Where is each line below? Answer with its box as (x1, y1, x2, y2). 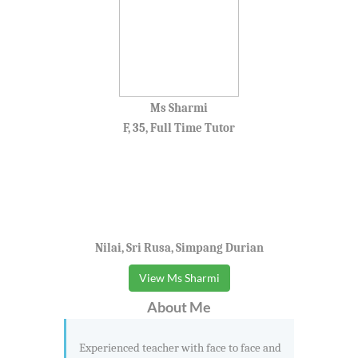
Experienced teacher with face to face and (79, 340, 281, 356)
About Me (147, 298, 211, 316)
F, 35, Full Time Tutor (123, 121, 235, 136)
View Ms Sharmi (138, 271, 220, 285)
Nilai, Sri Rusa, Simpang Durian (94, 241, 264, 256)
